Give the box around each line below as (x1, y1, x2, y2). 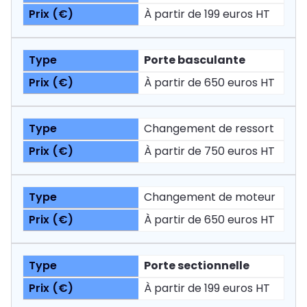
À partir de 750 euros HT (144, 143, 275, 159)
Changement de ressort (144, 120, 274, 136)
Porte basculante (144, 51, 245, 68)
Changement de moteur (144, 188, 278, 205)
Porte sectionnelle (144, 257, 249, 273)
